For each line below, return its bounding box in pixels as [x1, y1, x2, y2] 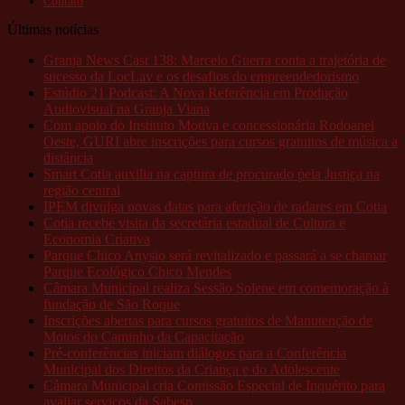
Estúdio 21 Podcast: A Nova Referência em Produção [43, 84, 348, 100]
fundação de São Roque [43, 296, 180, 312]
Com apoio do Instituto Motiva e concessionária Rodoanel [43, 117, 374, 133]
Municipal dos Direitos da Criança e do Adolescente [43, 361, 340, 377]
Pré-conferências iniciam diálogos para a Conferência [43, 344, 346, 361]
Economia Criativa [43, 231, 150, 247]
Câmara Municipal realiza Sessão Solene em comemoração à [43, 279, 389, 296]
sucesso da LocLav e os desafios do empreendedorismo [43, 68, 359, 84]
